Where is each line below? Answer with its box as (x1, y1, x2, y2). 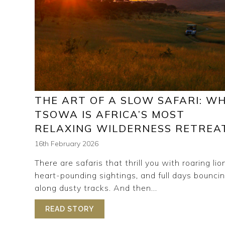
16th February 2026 (35, 139, 98, 149)
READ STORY (45, 205, 94, 213)
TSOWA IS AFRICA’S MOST (35, 108, 185, 121)
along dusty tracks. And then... (35, 183, 157, 193)
